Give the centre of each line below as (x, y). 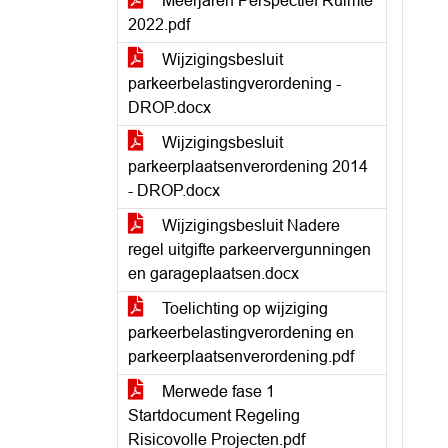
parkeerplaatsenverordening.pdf (241, 356)
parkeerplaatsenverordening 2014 (248, 166)
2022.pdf (159, 24)
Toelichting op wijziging (243, 308)
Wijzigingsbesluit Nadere (249, 225)
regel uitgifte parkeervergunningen (249, 249)
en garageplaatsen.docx (213, 273)
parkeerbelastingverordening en (241, 332)
